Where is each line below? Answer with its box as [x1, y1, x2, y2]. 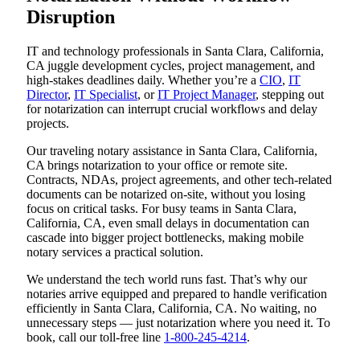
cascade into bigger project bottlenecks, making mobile [27, 231, 304, 245]
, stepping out [256, 88, 324, 102]
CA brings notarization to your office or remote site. [27, 158, 288, 173]
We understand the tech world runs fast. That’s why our [27, 272, 307, 287]
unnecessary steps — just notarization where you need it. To [27, 316, 330, 330]
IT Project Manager [157, 88, 256, 102]
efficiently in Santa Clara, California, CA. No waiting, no [27, 301, 317, 316]
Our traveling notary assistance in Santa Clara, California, [27, 144, 317, 158]
